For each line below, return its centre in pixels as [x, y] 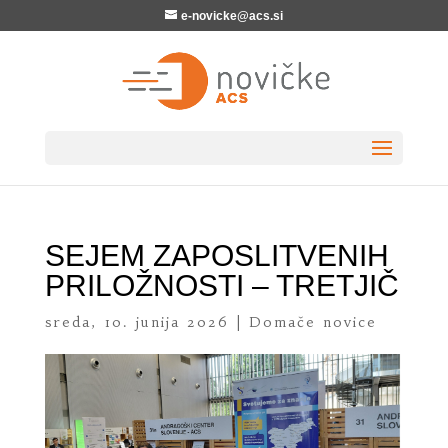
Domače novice [312, 322]
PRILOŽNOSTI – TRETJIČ [221, 285]
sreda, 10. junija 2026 [136, 322]
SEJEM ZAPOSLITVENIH [216, 255]
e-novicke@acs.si [231, 16]
